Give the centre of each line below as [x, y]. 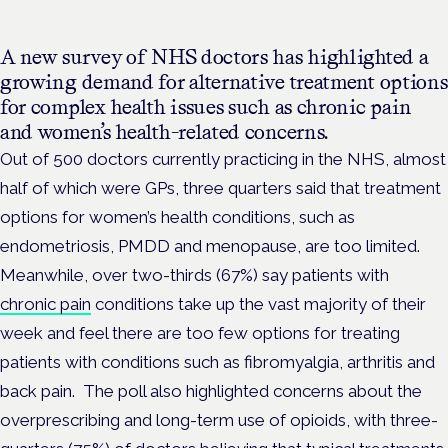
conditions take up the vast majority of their [258, 303]
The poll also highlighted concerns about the [252, 390]
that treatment [385, 187]
